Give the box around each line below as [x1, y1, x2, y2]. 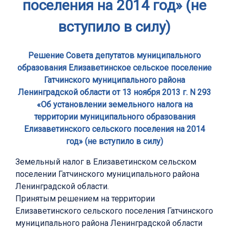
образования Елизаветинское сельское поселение [17, 63, 212, 73]
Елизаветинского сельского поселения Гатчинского [15, 206, 213, 216]
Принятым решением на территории [15, 194, 155, 204]
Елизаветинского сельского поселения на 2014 [24, 124, 205, 134]
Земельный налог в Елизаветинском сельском [15, 157, 196, 167]
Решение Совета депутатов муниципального [28, 51, 201, 61]
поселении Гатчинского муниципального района [15, 169, 199, 179]
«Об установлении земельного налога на [36, 100, 193, 110]
